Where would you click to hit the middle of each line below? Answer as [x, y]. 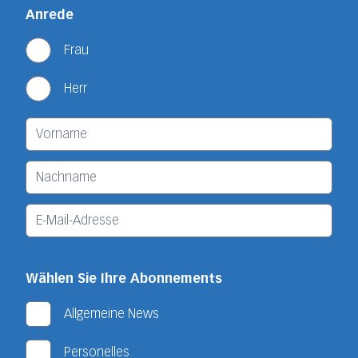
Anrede [50, 14]
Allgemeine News [111, 313]
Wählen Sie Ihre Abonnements [124, 278]
